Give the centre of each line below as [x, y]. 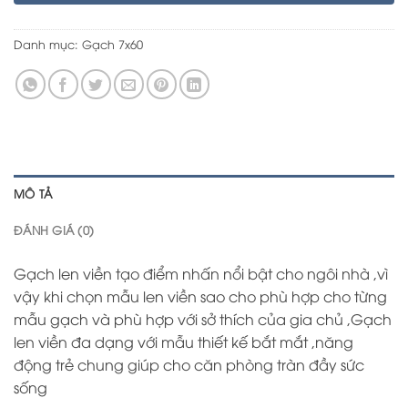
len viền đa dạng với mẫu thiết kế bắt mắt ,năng [184, 342]
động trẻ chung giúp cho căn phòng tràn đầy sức [189, 365]
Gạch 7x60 [112, 44]
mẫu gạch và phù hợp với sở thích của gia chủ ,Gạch [203, 319]
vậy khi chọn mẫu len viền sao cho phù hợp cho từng [200, 296]
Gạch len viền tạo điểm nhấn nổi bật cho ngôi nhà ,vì [201, 274]
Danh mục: [48, 44]
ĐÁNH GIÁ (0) [54, 230]
